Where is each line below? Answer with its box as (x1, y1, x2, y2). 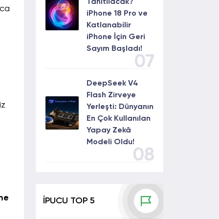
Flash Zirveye (87, 91, 136, 99)
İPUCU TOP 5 (43, 196, 95, 205)
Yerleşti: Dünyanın (87, 103, 153, 111)
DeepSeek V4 (87, 80, 138, 88)
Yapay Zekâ (87, 127, 131, 134)
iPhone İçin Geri (87, 33, 145, 41)
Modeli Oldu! (87, 138, 134, 146)
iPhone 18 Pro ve (87, 10, 148, 18)
